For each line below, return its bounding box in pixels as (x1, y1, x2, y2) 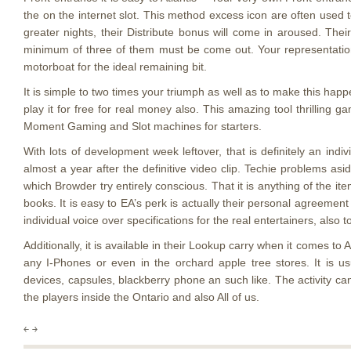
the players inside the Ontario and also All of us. (24, 291, 259, 303)
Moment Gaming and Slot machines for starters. (24, 120, 262, 132)
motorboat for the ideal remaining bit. (24, 60, 207, 73)
